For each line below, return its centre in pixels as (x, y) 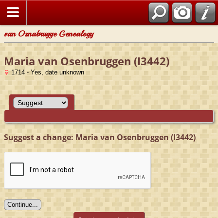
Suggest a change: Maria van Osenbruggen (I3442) (100, 137)
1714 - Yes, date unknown (47, 72)
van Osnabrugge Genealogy (49, 34)
